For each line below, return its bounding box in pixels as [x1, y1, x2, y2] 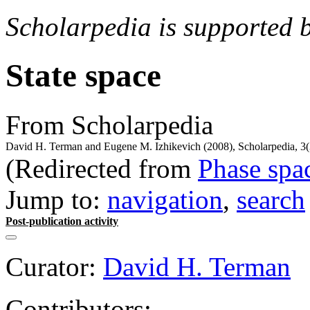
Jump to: [6, 184, 107, 215]
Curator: [6, 251, 96, 282]
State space [6, 57, 161, 94]
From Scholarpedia [6, 109, 213, 140]
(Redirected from [6, 153, 198, 183]
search [237, 184, 305, 215]
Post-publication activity [6, 215, 118, 227]
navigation [107, 184, 223, 215]
